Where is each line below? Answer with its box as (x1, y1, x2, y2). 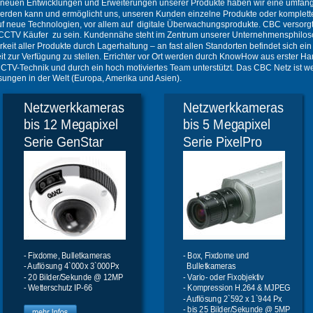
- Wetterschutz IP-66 (24, 283, 95, 293)
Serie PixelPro (183, 134, 262, 150)
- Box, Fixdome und (183, 251, 252, 261)
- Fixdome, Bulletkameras (24, 251, 111, 261)
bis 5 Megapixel (183, 117, 274, 133)
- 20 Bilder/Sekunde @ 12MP (24, 272, 124, 282)
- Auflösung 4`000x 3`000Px (24, 261, 121, 272)
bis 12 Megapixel (24, 117, 122, 133)
